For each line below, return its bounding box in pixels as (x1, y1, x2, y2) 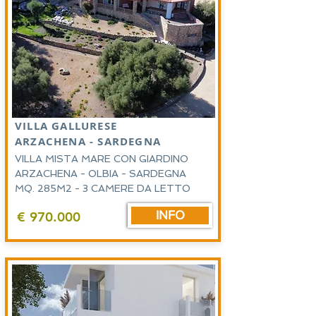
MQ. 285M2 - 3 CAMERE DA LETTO (15, 183, 193, 194)
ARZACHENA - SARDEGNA (15, 134, 161, 149)
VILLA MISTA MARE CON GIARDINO (15, 153, 188, 164)
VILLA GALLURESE (15, 119, 121, 133)
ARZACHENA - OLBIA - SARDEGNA (15, 168, 186, 179)
